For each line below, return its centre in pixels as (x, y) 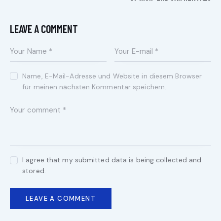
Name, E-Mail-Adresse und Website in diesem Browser (112, 76)
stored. (34, 171)
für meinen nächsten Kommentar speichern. (94, 87)
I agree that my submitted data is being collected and (112, 160)
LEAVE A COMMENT (44, 29)
